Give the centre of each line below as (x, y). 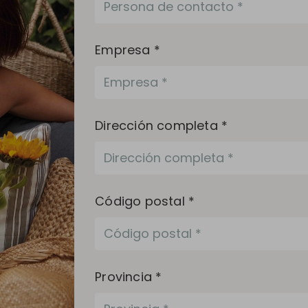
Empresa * (128, 49)
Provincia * (129, 276)
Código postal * (145, 201)
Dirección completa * (162, 125)
